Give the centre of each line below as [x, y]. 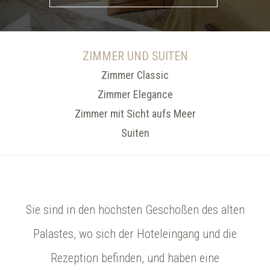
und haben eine [183, 258]
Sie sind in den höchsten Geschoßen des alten [135, 210]
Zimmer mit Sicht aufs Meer [135, 114]
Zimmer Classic [135, 75]
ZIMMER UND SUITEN [135, 56]
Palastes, [56, 234]
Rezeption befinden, [99, 258]
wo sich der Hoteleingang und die [158, 234]
